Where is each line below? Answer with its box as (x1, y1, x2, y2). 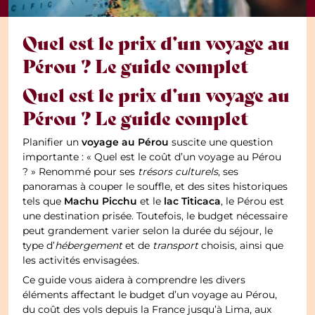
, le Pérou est (221, 194, 285, 209)
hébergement (55, 238, 123, 253)
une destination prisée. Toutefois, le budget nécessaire (22, 209, 288, 224)
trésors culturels (138, 165, 219, 179)
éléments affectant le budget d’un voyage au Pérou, (22, 288, 278, 302)
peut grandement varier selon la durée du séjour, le (22, 224, 274, 238)
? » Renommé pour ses (22, 165, 139, 179)
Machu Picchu (64, 193, 138, 210)
